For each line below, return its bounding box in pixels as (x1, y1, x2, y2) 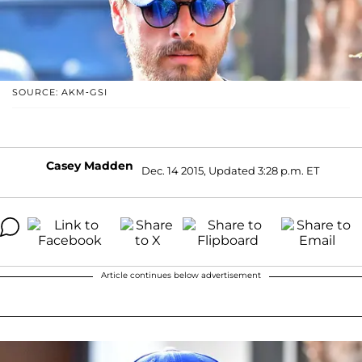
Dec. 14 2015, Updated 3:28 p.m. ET (141, 164, 319, 178)
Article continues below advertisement (101, 269, 261, 280)
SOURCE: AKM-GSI (12, 86, 107, 98)
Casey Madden (46, 158, 133, 173)
